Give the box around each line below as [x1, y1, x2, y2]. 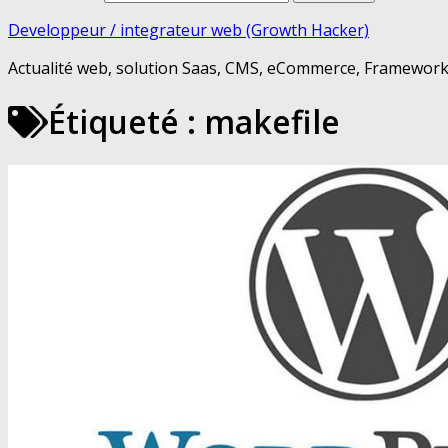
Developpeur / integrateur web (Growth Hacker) [8, 19, 369, 41]
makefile [204, 100, 340, 144]
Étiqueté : [48, 100, 204, 144]
